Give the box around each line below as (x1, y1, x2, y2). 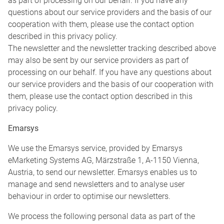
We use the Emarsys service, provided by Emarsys (8, 143, 182, 153)
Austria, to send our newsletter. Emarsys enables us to (8, 167, 197, 177)
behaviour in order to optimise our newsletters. (8, 191, 170, 201)
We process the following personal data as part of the (8, 211, 195, 221)
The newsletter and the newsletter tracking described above (8, 43, 216, 53)
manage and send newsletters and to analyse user (8, 179, 184, 189)
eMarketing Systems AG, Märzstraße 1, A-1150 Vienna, (8, 155, 199, 165)
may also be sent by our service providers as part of (8, 55, 188, 65)
